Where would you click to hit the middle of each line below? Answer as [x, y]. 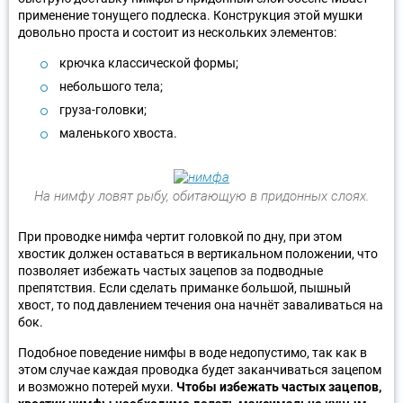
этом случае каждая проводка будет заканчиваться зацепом [200, 369]
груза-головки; [103, 109]
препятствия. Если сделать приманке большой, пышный [184, 287]
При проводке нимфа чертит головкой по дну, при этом [180, 236]
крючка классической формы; [149, 63]
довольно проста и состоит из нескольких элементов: [177, 32]
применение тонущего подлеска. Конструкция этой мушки [190, 15]
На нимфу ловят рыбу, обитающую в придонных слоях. [201, 196]
